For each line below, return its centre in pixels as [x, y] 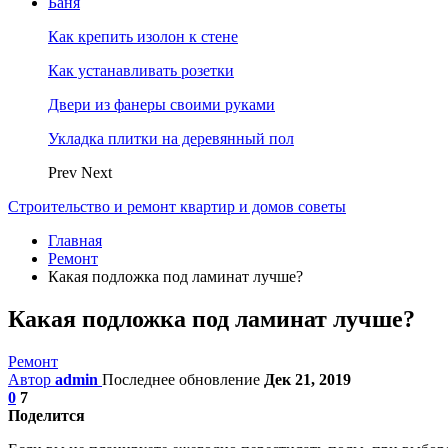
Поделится [46, 415]
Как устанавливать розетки [141, 70]
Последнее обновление [183, 379]
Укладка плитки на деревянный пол [171, 138]
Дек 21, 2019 [307, 379]
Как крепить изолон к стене [143, 36]
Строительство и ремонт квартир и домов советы [177, 206]
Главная [75, 240]
